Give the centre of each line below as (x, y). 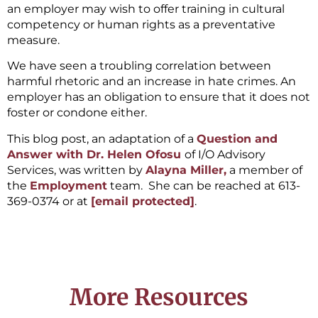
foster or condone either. (77, 113)
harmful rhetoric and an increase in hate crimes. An (152, 82)
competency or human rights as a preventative (141, 24)
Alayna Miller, (186, 170)
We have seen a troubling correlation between (139, 66)
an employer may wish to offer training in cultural (146, 9)
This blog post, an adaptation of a (102, 138)
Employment (68, 185)
